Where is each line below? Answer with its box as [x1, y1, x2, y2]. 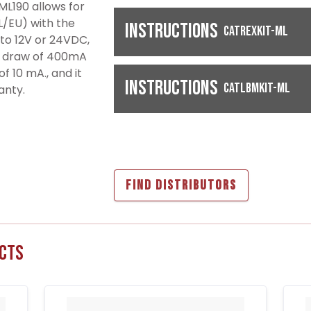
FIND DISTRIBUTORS [126, 177, 237, 194]
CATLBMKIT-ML [224, 80, 290, 97]
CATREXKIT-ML [224, 23, 288, 40]
